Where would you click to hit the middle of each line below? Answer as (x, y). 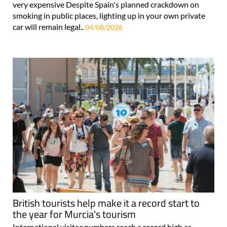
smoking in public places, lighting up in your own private (109, 15)
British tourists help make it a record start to (106, 203)
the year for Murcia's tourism (74, 214)
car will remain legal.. (49, 26)
